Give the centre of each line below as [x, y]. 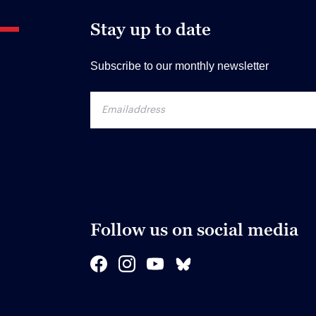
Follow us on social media [194, 229]
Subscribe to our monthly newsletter [180, 66]
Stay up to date [151, 29]
